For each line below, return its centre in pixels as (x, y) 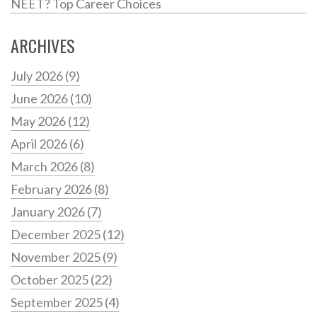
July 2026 (38, 76)
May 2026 (39, 121)
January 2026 (49, 212)
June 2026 (40, 99)
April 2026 (40, 144)
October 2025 (51, 280)
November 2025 (57, 257)
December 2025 (57, 235)
